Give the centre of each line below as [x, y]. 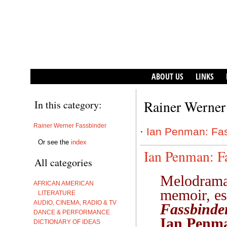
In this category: [68, 105]
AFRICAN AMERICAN [64, 183]
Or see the [54, 142]
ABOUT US [167, 76]
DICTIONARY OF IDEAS [67, 221]
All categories [63, 163]
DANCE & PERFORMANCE [72, 212]
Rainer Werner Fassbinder [70, 125]
